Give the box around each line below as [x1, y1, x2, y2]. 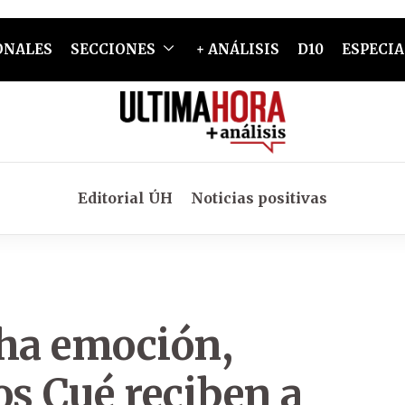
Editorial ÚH [78, 189, 173, 207]
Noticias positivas [191, 189, 327, 207]
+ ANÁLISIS [195, 41, 279, 58]
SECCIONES [70, 41, 155, 58]
